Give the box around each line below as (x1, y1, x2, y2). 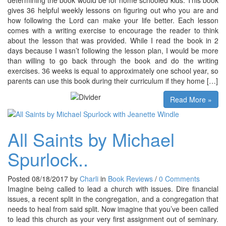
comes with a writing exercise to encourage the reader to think (8, 25, 218, 35)
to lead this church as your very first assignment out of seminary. (8, 213, 218, 224)
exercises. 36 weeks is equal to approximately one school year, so (8, 65, 218, 76)
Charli (80, 173, 98, 184)
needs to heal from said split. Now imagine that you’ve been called (8, 203, 218, 214)
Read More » (170, 94, 212, 104)
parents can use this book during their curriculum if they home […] (8, 75, 218, 86)
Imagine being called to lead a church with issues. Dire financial (8, 183, 218, 194)
